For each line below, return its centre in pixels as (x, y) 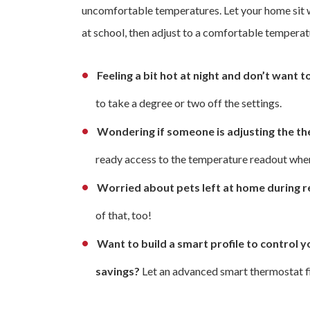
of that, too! (124, 215)
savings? (119, 271)
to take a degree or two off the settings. (189, 103)
